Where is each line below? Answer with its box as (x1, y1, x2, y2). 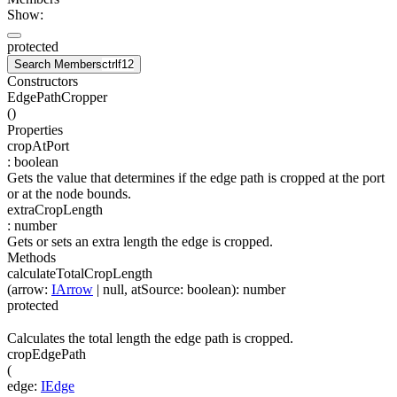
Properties (7, 121, 63, 137)
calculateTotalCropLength (7, 266, 152, 282)
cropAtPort (7, 137, 69, 153)
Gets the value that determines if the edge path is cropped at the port (7, 169, 385, 185)
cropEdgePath (7, 346, 86, 362)
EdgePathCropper (7, 90, 107, 105)
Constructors (7, 74, 78, 90)
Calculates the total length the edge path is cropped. (7, 330, 293, 346)
